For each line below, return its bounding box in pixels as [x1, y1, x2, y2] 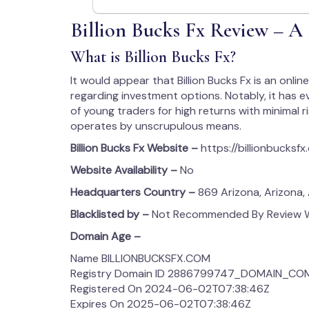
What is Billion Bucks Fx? [70, 47, 236, 67]
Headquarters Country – [70, 185, 195, 199]
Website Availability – [70, 163, 180, 177]
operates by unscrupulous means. [70, 119, 241, 133]
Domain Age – [70, 229, 143, 243]
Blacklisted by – [70, 207, 152, 221]
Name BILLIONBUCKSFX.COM [70, 251, 210, 266]
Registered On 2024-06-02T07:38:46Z [70, 281, 270, 296]
